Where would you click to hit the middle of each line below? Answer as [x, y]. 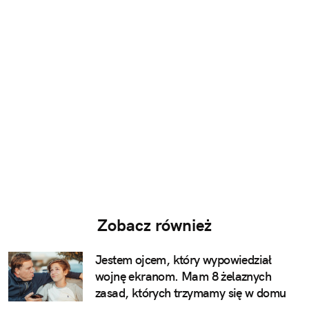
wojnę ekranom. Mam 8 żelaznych [183, 277]
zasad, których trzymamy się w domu [191, 293]
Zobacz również [154, 225]
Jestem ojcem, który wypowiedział [183, 260]
